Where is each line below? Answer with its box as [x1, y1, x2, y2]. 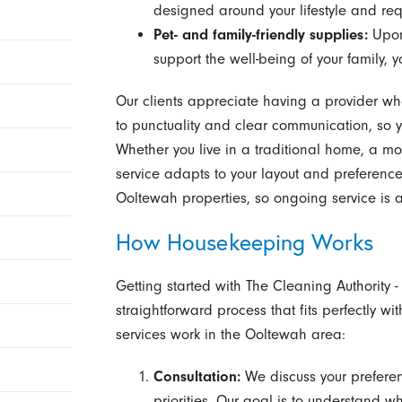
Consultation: [153, 367, 240, 385]
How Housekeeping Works [115, 226, 374, 257]
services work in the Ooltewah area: [115, 325, 345, 343]
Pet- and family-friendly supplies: [153, 26, 368, 44]
